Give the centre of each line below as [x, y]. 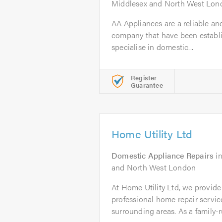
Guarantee [147, 85]
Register [144, 78]
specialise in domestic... [152, 47]
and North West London [154, 167]
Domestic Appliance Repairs [163, 155]
